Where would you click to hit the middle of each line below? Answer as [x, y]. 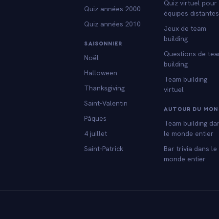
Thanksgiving [105, 88]
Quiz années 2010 [113, 24]
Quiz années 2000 [113, 9]
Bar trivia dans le [191, 148]
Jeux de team [185, 28]
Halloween [101, 73]
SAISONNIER [103, 43]
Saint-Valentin [106, 103]
